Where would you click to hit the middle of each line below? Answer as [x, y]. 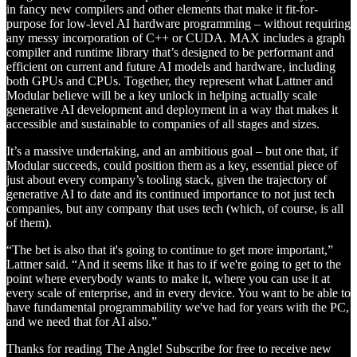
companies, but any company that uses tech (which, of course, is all [175, 208]
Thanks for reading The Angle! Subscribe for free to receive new [169, 348]
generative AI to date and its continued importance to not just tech [171, 194]
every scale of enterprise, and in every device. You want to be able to [178, 292]
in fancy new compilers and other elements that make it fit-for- [162, 9]
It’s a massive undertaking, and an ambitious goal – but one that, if [172, 151]
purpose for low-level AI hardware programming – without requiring [178, 23]
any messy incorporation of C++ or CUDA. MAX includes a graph [176, 37]
